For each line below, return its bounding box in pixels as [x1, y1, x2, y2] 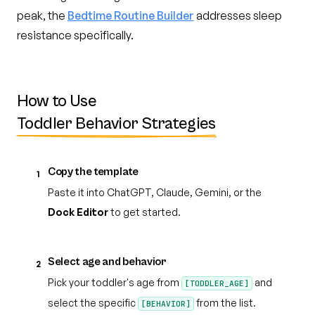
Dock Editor [48, 206, 108, 218]
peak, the [17, 8, 67, 22]
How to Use [17, 91, 97, 111]
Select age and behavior [48, 255, 167, 268]
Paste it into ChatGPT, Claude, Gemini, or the [48, 186, 262, 198]
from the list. [194, 297, 256, 309]
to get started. [108, 206, 181, 218]
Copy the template [48, 165, 139, 178]
